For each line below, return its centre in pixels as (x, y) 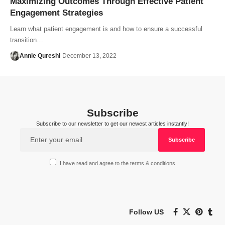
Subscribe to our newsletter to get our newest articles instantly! (113, 123)
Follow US (146, 212)
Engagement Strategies (57, 13)
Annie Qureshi (40, 55)
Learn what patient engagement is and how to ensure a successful (106, 29)
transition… (27, 40)
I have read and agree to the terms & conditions (118, 163)
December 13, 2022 (89, 55)
